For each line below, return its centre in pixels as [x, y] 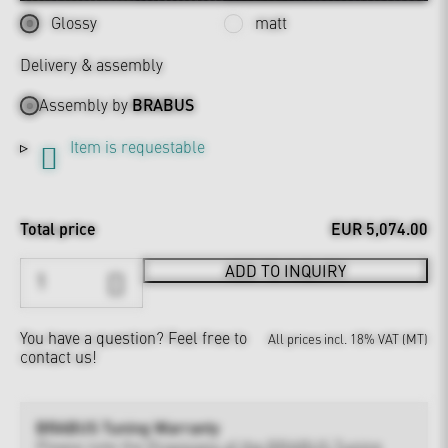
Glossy [74, 21]
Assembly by [86, 104]
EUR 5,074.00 [379, 229]
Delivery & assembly [91, 63]
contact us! [58, 356]
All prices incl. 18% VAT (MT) [348, 338]
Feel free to [207, 337]
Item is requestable [137, 146]
